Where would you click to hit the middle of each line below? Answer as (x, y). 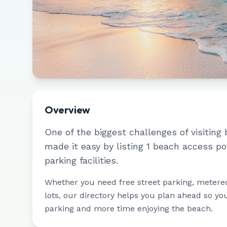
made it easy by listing (96, 146)
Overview (67, 110)
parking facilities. (81, 160)
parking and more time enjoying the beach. (129, 209)
